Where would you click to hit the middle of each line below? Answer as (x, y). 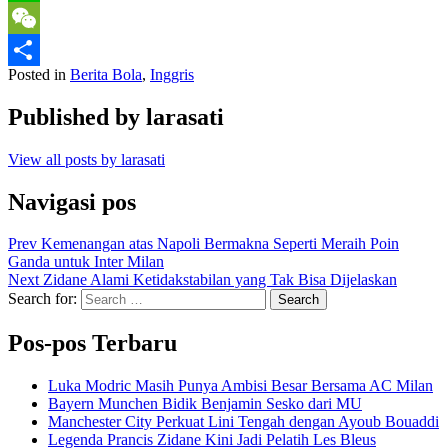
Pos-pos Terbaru (92, 343)
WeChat (33, 49)
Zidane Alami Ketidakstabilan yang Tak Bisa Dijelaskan (220, 280)
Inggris (172, 74)
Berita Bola (106, 74)
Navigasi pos (72, 201)
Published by (77, 116)
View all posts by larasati (86, 159)
